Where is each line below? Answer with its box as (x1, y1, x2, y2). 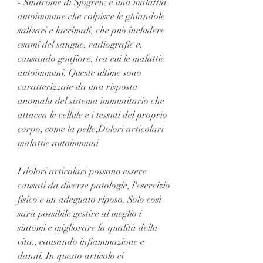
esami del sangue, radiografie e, (18, 38, 143, 50)
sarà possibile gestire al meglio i (18, 207, 141, 220)
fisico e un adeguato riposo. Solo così (18, 193, 161, 205)
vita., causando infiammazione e (18, 235, 144, 248)
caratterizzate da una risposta (18, 80, 138, 93)
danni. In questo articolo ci (18, 249, 124, 262)
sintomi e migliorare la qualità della (18, 221, 158, 234)
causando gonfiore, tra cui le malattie (18, 52, 165, 65)
